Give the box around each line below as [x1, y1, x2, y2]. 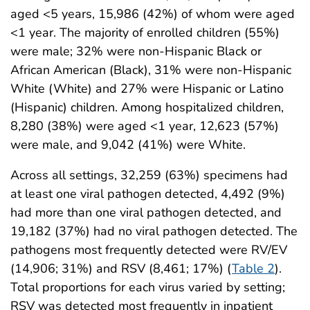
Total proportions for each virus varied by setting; [10, 278, 285, 295]
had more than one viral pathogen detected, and [10, 203, 282, 221]
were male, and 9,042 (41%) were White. [10, 136, 246, 153]
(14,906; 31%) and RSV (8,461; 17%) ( [10, 259, 232, 277]
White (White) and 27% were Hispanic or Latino [10, 80, 284, 97]
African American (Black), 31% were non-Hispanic [10, 61, 291, 78]
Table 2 [232, 259, 275, 277]
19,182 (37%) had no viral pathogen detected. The [10, 222, 298, 239]
